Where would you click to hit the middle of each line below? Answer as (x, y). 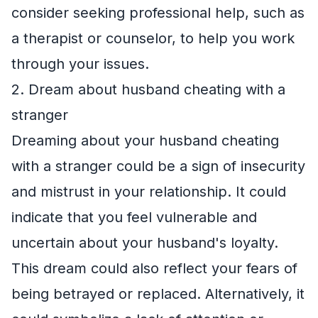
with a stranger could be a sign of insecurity (158, 166)
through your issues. (80, 64)
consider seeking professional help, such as (158, 13)
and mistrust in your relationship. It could (149, 192)
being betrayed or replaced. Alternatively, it (158, 294)
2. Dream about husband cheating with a (148, 89)
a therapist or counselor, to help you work (153, 38)
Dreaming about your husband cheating (145, 141)
